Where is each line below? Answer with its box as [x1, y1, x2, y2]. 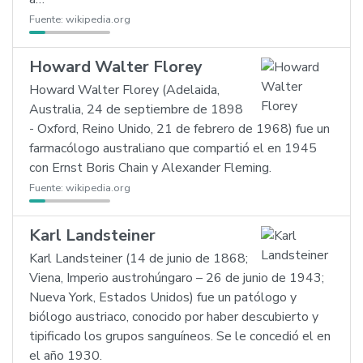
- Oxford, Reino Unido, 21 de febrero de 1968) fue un [29, 120, 330, 138]
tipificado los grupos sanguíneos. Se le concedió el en [29, 327, 331, 345]
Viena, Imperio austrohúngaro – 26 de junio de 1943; [29, 269, 324, 287]
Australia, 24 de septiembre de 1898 [29, 100, 243, 118]
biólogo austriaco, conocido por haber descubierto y [29, 308, 318, 326]
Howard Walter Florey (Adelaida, [29, 81, 220, 99]
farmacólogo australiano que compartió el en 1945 [29, 139, 317, 157]
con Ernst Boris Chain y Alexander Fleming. [29, 159, 271, 177]
